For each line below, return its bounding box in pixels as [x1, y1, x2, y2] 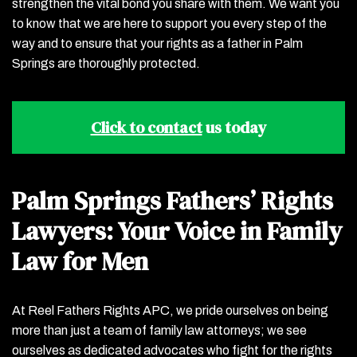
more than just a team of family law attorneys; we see [12, 324, 307, 337]
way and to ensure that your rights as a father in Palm [12, 37, 303, 50]
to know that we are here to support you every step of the [12, 17, 327, 30]
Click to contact [90, 116, 202, 139]
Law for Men [12, 244, 148, 279]
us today [202, 116, 267, 139]
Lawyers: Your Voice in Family [12, 214, 342, 249]
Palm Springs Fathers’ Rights [12, 183, 333, 218]
